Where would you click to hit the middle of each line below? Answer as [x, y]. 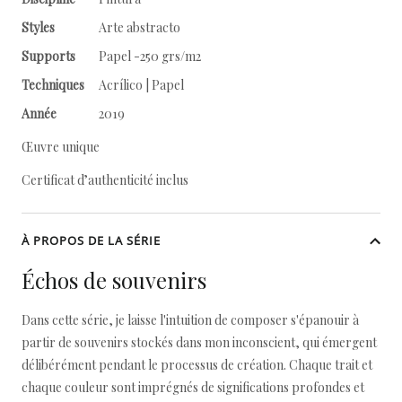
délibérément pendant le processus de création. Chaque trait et [197, 365]
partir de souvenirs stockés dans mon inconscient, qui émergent [199, 342]
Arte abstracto [141, 27]
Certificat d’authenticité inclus [105, 180]
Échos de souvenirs [114, 280]
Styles [38, 27]
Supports [48, 56]
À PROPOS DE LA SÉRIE [91, 240]
